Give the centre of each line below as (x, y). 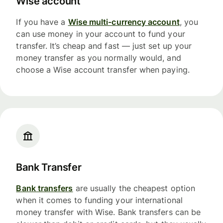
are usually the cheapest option (134, 188)
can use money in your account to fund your (101, 34)
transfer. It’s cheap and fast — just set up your (104, 46)
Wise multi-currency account (124, 22)
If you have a (42, 22)
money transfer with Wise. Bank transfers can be (109, 212)
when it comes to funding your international (99, 200)
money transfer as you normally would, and (99, 58)
